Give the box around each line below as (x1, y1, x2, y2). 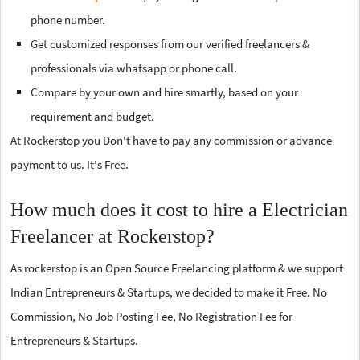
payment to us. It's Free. (10, 156, 129, 172)
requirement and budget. (31, 108, 154, 124)
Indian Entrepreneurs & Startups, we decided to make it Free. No (10, 284, 327, 300)
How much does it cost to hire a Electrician (10, 198, 348, 220)
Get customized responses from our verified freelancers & (31, 35, 309, 51)
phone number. (31, 11, 105, 27)
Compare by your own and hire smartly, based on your (31, 84, 298, 100)
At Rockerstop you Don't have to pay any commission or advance (10, 132, 332, 148)
